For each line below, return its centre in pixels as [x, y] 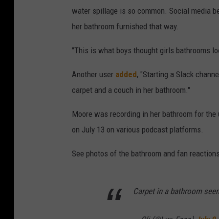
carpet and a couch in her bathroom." [131, 90]
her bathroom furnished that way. [125, 27]
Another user [94, 75]
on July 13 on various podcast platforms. [138, 130]
